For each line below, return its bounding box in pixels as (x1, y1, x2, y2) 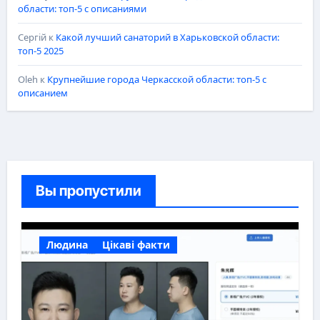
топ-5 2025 (17, 44, 64, 58)
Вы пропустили (35, 182, 141, 200)
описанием (17, 86, 68, 100)
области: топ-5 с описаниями (17, 2, 146, 16)
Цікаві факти (101, 238, 170, 252)
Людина (46, 238, 88, 252)
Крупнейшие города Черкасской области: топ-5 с (46, 73, 266, 86)
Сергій (17, 31, 46, 44)
